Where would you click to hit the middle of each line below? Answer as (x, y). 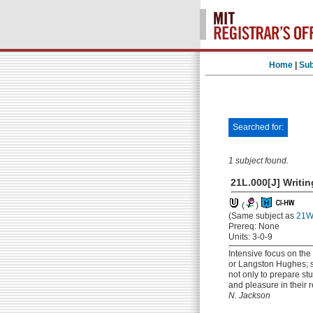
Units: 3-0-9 (250, 237)
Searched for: (258, 127)
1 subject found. (259, 161)
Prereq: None (254, 226)
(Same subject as (262, 216)
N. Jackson (249, 296)
